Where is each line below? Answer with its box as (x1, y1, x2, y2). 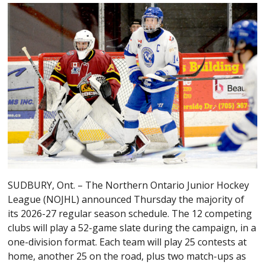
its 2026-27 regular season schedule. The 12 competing (8, 207, 253, 221)
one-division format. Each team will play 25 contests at (8, 235, 247, 249)
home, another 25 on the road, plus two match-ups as (8, 250, 247, 263)
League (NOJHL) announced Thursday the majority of (8, 193, 245, 206)
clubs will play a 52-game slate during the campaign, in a (8, 221, 257, 235)
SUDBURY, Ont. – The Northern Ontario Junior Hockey (8, 179, 250, 192)
